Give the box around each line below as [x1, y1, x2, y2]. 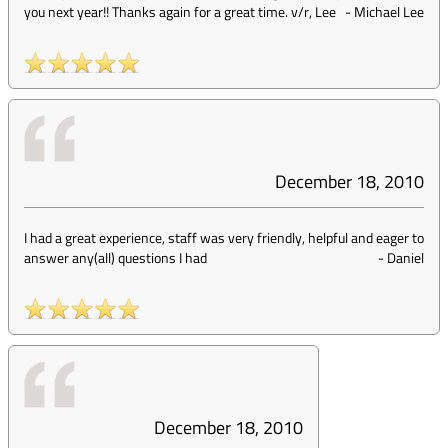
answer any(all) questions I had [24, 247, 207, 268]
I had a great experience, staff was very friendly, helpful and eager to [24, 227, 424, 248]
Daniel [387, 247, 424, 268]
